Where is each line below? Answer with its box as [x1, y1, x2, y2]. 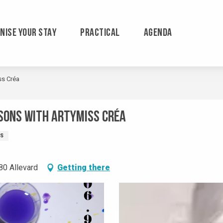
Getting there [57, 163, 110, 173]
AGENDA [143, 28, 172, 39]
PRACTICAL [80, 28, 120, 39]
